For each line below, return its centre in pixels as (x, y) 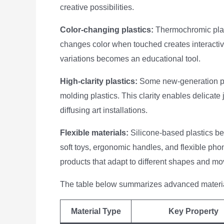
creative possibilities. (97, 7)
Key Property (193, 211)
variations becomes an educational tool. (130, 59)
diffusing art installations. (104, 110)
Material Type (96, 211)
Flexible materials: (94, 133)
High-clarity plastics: (99, 81)
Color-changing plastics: (107, 30)
